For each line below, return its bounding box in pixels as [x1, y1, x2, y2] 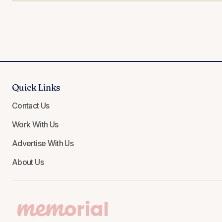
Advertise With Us [12, 138, 74, 149]
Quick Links [12, 82, 60, 94]
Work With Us [12, 119, 58, 130]
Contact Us [12, 101, 50, 111]
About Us [12, 157, 44, 167]
